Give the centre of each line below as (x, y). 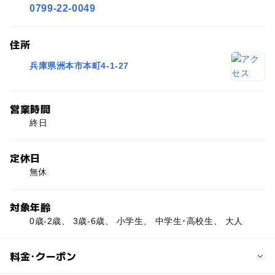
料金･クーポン (43, 256)
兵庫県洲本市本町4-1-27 (79, 66)
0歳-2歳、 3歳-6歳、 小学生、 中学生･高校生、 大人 (136, 221)
